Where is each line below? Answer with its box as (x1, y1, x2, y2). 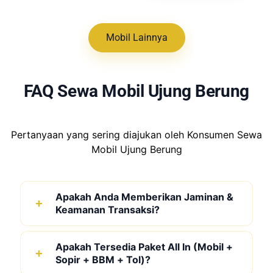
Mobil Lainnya (105, 31, 168, 43)
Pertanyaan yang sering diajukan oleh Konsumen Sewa (11, 128, 262, 141)
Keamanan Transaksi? (55, 203, 160, 216)
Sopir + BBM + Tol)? (55, 253, 151, 266)
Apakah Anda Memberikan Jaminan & (55, 190, 233, 203)
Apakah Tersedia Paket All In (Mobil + (55, 240, 233, 253)
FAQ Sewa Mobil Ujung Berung (24, 80, 249, 101)
